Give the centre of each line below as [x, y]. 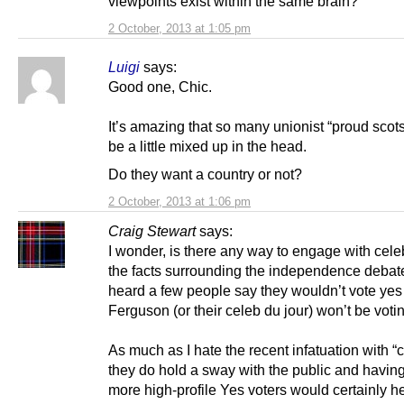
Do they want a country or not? [205, 174]
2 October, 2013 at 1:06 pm [179, 202]
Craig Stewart [152, 231]
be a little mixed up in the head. [207, 147]
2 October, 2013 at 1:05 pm [179, 29]
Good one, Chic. [160, 87]
